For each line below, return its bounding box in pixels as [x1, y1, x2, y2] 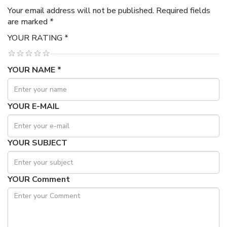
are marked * [8, 16, 54, 27]
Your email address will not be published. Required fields [8, 5, 210, 16]
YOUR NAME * [8, 64, 61, 75]
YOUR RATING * [8, 32, 68, 44]
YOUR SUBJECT [8, 137, 67, 148]
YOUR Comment [8, 173, 70, 185]
